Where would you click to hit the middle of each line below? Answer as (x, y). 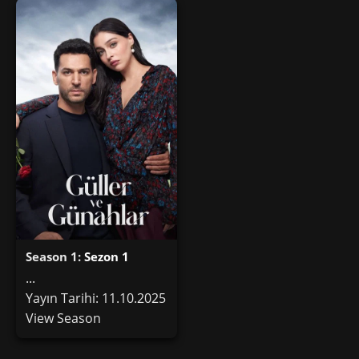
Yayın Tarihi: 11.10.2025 (96, 298)
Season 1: (55, 256)
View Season (63, 318)
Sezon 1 (107, 256)
